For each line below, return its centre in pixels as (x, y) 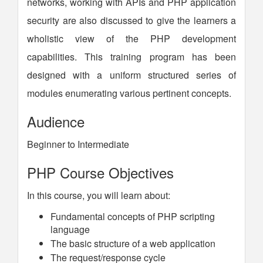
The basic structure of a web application (133, 243)
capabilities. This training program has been (131, 57)
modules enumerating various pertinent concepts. (129, 93)
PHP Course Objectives (100, 172)
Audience (56, 121)
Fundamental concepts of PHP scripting (133, 216)
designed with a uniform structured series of (131, 75)
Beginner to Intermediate (78, 144)
